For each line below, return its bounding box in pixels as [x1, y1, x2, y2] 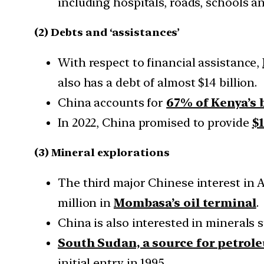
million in [58, 195, 114, 210]
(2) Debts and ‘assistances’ [34, 26, 180, 39]
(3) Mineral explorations [34, 146, 170, 159]
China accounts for [58, 95, 167, 110]
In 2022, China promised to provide [58, 115, 252, 130]
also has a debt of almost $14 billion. [58, 75, 258, 90]
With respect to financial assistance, [58, 55, 263, 70]
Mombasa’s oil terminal [113, 195, 256, 210]
